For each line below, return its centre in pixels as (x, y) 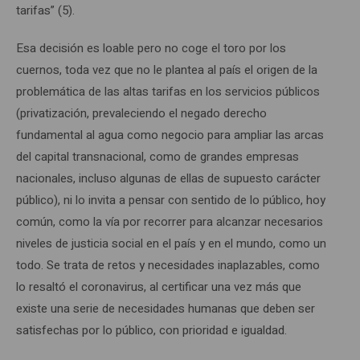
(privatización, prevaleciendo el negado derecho (141, 113)
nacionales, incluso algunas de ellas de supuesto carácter (168, 178)
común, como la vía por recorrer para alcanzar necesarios (170, 221)
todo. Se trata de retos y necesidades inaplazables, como (168, 265)
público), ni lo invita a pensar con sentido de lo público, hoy (171, 200)
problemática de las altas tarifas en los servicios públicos (168, 91)
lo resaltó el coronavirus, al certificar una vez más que (159, 286)
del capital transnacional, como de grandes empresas (157, 156)
